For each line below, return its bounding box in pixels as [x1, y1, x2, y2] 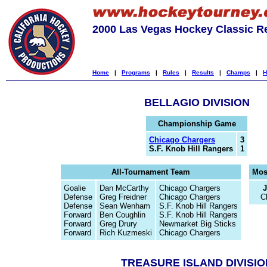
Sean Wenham [100, 201, 150, 210]
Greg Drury [100, 219, 137, 228]
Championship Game [157, 119, 236, 128]
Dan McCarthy [100, 184, 149, 193]
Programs [122, 69, 150, 76]
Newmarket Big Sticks [159, 219, 236, 228]
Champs [226, 69, 250, 76]
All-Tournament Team [111, 167, 190, 176]
